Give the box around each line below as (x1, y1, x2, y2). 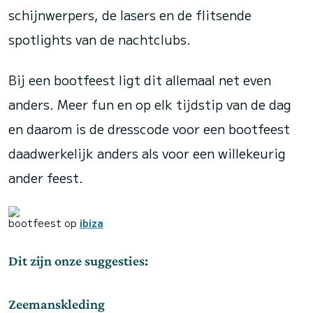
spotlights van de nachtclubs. (8, 30, 191, 48)
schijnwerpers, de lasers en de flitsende (8, 6, 252, 24)
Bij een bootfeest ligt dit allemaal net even (8, 71, 271, 89)
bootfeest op (8, 216, 80, 230)
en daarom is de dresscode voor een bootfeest (8, 119, 290, 138)
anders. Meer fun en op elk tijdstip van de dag (8, 95, 291, 113)
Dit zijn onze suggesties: (8, 253, 148, 268)
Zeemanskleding (8, 296, 105, 312)
